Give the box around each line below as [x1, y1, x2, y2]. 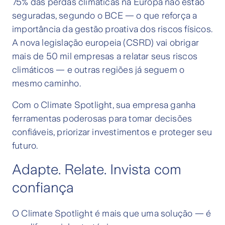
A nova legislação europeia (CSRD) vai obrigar [12, 38, 199, 48]
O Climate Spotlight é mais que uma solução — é [12, 208, 211, 219]
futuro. [12, 141, 38, 151]
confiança [12, 180, 74, 196]
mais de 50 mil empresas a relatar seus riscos [12, 51, 198, 62]
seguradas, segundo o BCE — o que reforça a [12, 11, 197, 21]
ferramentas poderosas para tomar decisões [12, 114, 192, 124]
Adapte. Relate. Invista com [12, 162, 181, 178]
